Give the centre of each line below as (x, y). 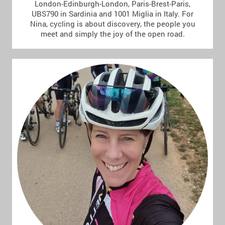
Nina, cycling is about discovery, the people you (113, 24)
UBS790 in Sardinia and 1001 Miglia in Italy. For (113, 14)
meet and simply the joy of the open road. (113, 34)
